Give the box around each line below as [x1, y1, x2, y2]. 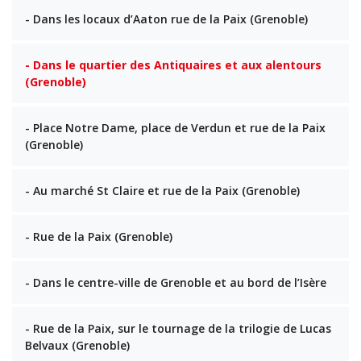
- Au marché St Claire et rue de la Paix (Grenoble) [25, 183, 300, 199]
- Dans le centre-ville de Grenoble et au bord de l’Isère [25, 275, 326, 291]
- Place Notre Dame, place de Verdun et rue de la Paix [25, 120, 326, 136]
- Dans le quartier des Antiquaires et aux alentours [25, 57, 322, 73]
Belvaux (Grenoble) [25, 338, 130, 354]
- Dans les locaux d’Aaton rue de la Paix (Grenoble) [25, 11, 308, 27]
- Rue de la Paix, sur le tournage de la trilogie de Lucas [25, 321, 331, 337]
